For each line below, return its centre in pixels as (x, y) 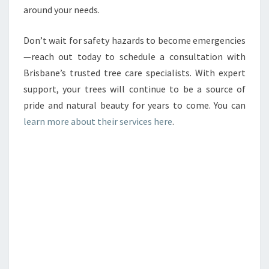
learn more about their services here (98, 121)
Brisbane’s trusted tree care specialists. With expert (134, 73)
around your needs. (62, 10)
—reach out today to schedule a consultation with (134, 56)
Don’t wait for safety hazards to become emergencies (134, 40)
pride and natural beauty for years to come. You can (134, 105)
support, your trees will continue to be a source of (134, 89)
